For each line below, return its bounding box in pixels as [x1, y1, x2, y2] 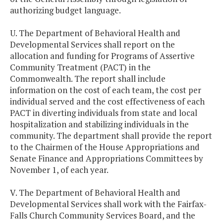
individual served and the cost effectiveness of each [10, 96, 205, 108]
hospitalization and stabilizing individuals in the [10, 118, 189, 130]
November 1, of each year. [10, 164, 109, 176]
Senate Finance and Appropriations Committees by [10, 153, 203, 165]
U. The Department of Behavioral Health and [10, 27, 180, 39]
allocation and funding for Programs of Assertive [10, 50, 195, 62]
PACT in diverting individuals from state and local [10, 107, 197, 119]
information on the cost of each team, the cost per [10, 84, 201, 96]
